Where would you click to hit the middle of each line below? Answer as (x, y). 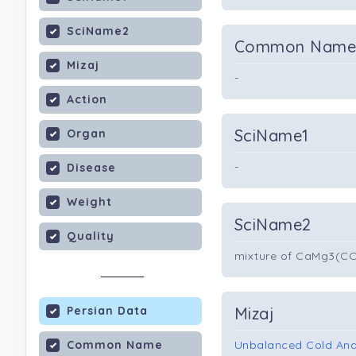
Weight (89, 202)
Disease (91, 168)
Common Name (115, 345)
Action (87, 99)
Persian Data (107, 311)
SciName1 (272, 135)
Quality (91, 236)
